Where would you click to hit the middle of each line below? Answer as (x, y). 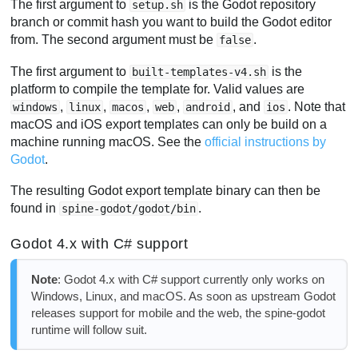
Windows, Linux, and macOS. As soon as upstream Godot (183, 296)
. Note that (317, 106)
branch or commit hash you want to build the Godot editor (171, 22)
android (208, 107)
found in (35, 209)
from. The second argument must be (114, 40)
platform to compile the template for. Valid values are (158, 89)
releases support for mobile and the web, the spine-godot (178, 313)
